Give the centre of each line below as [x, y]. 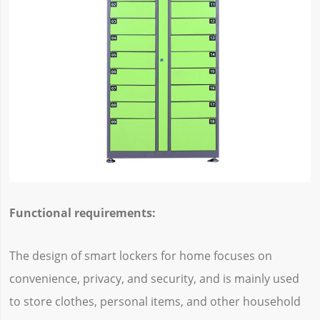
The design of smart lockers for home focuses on [140, 255]
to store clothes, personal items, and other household [155, 301]
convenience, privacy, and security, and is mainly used [154, 278]
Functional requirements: [82, 213]
